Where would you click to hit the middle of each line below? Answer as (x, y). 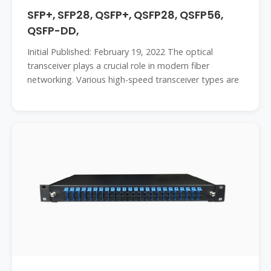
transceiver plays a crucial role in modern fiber (118, 66)
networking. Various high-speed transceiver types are (133, 80)
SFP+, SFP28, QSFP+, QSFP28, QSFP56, (125, 15)
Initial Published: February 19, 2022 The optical (120, 52)
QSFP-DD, (53, 31)
